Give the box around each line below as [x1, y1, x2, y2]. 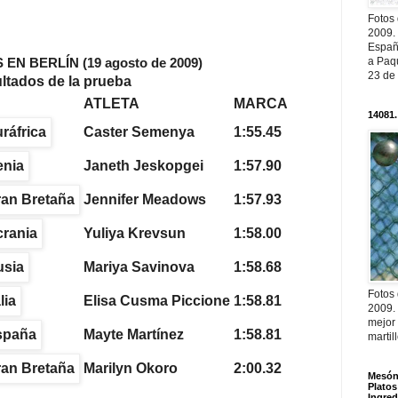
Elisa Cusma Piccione [84, 292, 230, 308]
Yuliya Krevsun [84, 225, 186, 241]
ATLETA [84, 95, 139, 111]
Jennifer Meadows [84, 191, 206, 207]
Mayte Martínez [84, 326, 184, 342]
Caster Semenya [84, 123, 195, 139]
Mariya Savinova [84, 259, 195, 275]
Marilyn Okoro [84, 360, 178, 376]
